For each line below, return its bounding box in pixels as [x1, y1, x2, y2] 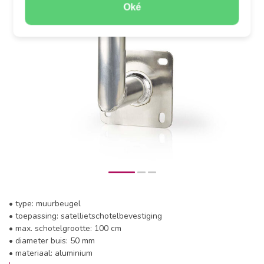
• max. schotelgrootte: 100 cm [9, 223, 121, 234]
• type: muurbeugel [9, 198, 81, 209]
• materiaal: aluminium [9, 247, 93, 259]
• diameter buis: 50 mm [9, 235, 95, 246]
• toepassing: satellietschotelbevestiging [9, 210, 162, 222]
